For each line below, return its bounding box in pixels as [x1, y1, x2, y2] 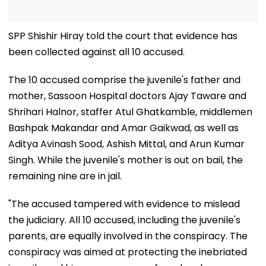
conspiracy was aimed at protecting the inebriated [8, 245, 247, 259]
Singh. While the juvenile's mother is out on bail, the [8, 153, 243, 167]
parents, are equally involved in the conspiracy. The [8, 229, 248, 243]
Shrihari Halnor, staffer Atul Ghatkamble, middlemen [8, 104, 252, 119]
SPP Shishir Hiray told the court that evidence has [8, 28, 237, 43]
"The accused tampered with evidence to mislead [8, 197, 240, 211]
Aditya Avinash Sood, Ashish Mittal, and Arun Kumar [8, 137, 245, 151]
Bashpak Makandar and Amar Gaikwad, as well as [8, 121, 239, 135]
